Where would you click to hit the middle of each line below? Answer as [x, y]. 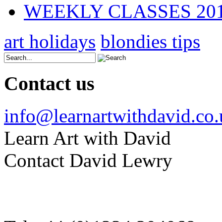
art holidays [50, 41]
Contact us [49, 84]
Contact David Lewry [88, 161]
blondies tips [150, 41]
